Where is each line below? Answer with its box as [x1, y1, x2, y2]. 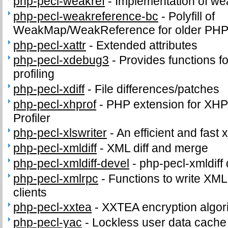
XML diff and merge [107, 141, 209, 155]
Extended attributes [96, 38, 198, 52]
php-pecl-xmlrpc [13, 172, 99, 185]
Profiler [13, 111, 51, 125]
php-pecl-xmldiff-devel [13, 156, 130, 170]
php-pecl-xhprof [13, 97, 97, 111]
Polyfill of [168, 10, 215, 23]
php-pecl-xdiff [13, 82, 85, 96]
